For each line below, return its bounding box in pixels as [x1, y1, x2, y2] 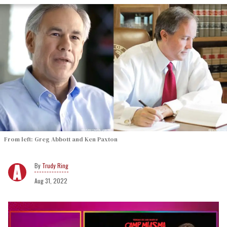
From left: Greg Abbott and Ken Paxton [4, 135, 118, 143]
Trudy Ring [42, 161, 68, 170]
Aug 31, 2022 [34, 176, 67, 185]
